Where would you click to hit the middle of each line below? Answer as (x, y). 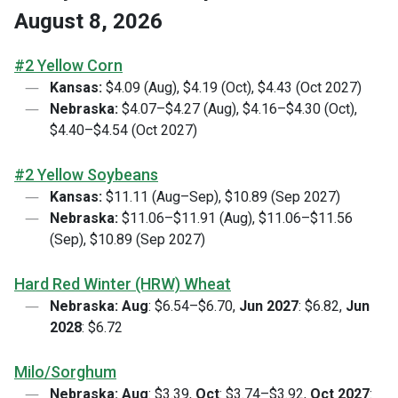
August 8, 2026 (88, 21)
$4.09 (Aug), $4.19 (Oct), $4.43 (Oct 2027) (232, 88)
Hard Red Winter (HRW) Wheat (123, 284)
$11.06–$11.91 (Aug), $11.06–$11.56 (235, 218)
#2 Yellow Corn (68, 65)
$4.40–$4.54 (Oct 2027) (123, 130)
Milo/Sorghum (65, 372)
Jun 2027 (269, 306)
